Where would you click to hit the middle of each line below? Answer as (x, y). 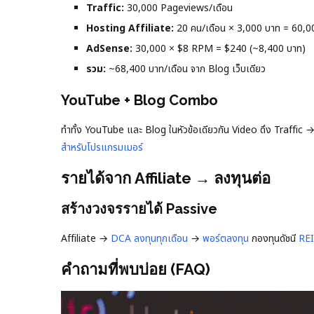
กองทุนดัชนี (274, 238)
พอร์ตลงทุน (226, 238)
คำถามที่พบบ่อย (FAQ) (136, 269)
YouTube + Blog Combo (139, 100)
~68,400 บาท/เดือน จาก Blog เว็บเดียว (186, 69)
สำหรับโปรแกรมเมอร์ (102, 147)
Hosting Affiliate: (130, 28)
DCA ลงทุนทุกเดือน (149, 238)
